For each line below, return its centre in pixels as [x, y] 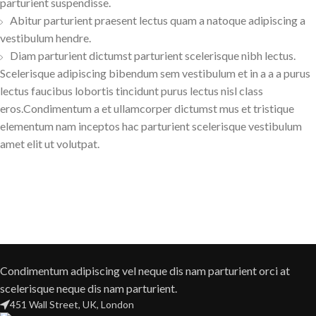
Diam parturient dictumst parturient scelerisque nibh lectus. [153, 55]
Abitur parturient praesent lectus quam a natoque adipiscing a [158, 20]
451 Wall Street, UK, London [72, 304]
